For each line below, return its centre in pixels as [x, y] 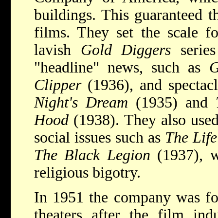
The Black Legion [92, 155]
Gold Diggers [126, 50]
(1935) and [172, 102]
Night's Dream [81, 102]
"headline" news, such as [122, 67]
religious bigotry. [87, 173]
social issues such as [100, 137]
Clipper [58, 85]
